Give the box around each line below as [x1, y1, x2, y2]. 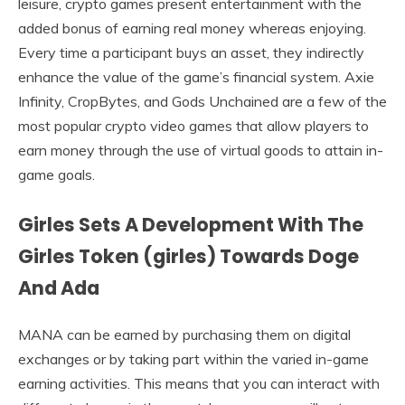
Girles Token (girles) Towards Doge [18, 243, 359, 270]
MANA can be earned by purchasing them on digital [18, 325, 351, 344]
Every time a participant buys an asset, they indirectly [18, 43, 364, 62]
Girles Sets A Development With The [18, 212, 363, 239]
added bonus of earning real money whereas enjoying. [18, 19, 366, 38]
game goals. [18, 165, 95, 184]
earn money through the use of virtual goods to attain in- [18, 141, 383, 160]
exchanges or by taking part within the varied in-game [18, 350, 369, 369]
